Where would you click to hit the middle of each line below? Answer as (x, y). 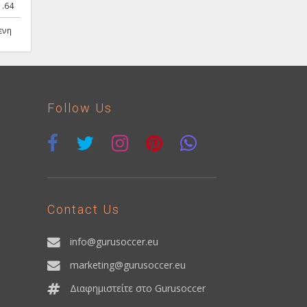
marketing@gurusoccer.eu (127, 265)
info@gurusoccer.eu (114, 242)
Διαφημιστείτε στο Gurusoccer (137, 288)
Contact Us (83, 210)
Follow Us (79, 108)
